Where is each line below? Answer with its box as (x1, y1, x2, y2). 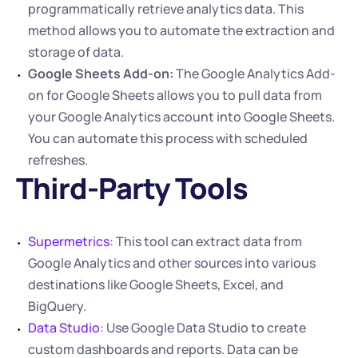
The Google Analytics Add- (173, 65, 336, 82)
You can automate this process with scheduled (28, 129, 308, 147)
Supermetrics (28, 233, 109, 250)
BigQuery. (28, 297, 86, 315)
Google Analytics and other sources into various (28, 254, 316, 272)
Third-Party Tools (16, 169, 248, 208)
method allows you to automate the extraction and (28, 22, 335, 39)
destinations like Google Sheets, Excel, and (28, 276, 284, 293)
